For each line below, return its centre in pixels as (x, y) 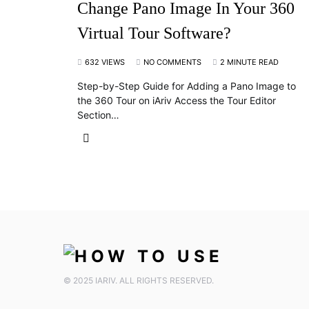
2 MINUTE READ (249, 62)
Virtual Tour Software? (154, 33)
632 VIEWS (105, 62)
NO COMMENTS (172, 62)
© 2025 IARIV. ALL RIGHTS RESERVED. (139, 281)
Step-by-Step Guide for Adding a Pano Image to (187, 86)
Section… (98, 115)
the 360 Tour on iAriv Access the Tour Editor (177, 100)
